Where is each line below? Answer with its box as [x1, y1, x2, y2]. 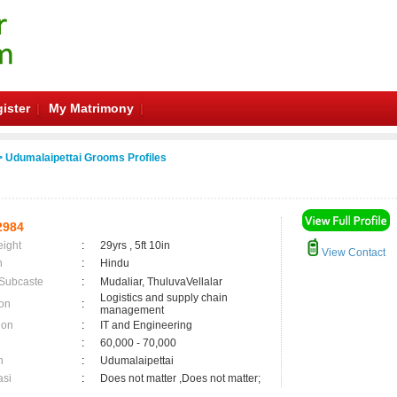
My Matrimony [49, 101, 134, 115]
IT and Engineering [100, 319, 192, 331]
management [100, 304, 164, 316]
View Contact [319, 246, 385, 259]
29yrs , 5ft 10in [100, 239, 170, 252]
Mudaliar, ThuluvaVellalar [100, 276, 222, 288]
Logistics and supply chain [100, 292, 228, 304]
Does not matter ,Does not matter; [100, 372, 261, 385]
